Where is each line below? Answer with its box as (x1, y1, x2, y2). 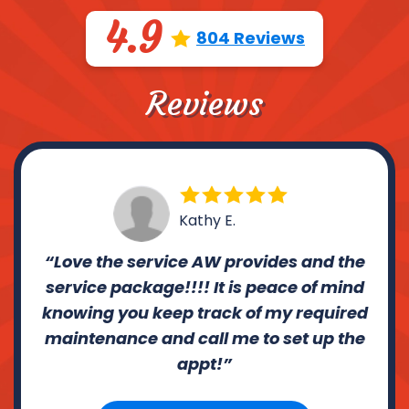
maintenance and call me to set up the (44, 326, 365, 350)
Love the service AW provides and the (53, 249, 365, 273)
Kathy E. (179, 209, 236, 231)
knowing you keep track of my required (41, 300, 368, 324)
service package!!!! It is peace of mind (45, 275, 364, 299)
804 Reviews (196, 26, 305, 49)
